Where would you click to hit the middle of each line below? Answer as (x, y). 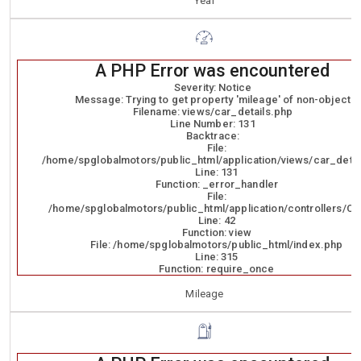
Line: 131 (217, 172)
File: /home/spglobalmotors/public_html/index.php (217, 245)
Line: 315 (217, 257)
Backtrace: (213, 136)
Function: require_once (217, 269)
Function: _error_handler (217, 184)
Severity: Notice (213, 87)
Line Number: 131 (213, 124)
